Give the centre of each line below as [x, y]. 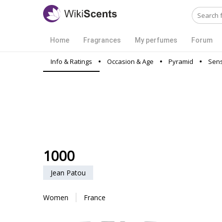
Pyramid [181, 61]
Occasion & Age [130, 61]
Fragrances [102, 40]
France [95, 197]
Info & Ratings [71, 61]
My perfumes [156, 40]
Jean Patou [68, 173]
